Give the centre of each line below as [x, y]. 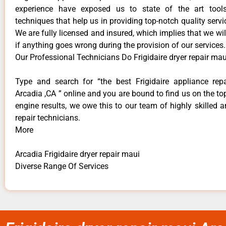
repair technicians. [48, 118]
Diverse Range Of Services [62, 166]
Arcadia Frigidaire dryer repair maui [77, 154]
